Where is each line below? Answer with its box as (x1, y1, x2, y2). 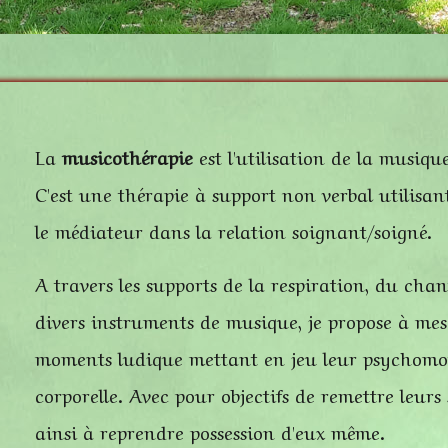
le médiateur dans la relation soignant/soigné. (35, 216, 432, 244)
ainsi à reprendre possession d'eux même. (35, 417, 385, 445)
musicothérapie (62, 142, 193, 170)
